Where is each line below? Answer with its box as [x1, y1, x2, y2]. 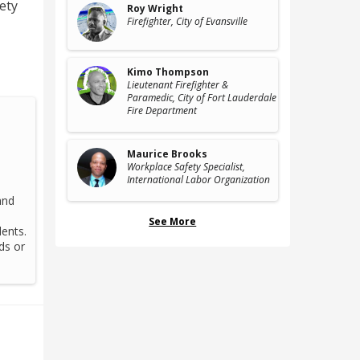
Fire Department [126, 104, 197, 117]
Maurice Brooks [126, 147, 207, 161]
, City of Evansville [170, 14, 247, 28]
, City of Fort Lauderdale [172, 91, 276, 104]
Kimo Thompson [126, 65, 209, 79]
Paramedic [126, 91, 173, 104]
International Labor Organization [126, 173, 270, 186]
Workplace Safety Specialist [126, 160, 243, 174]
